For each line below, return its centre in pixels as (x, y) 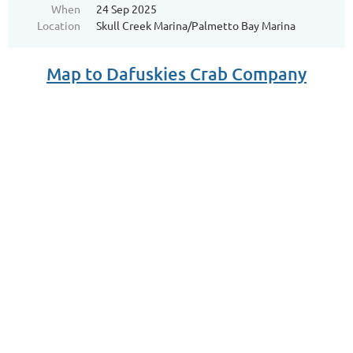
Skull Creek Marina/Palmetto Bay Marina (196, 25)
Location (59, 25)
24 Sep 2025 (126, 9)
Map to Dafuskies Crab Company (176, 74)
